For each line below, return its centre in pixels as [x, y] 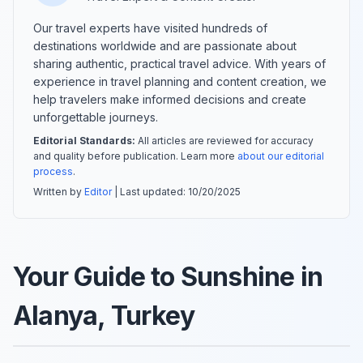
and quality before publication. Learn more [135, 156]
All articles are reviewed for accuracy [224, 140]
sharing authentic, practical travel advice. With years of [179, 63]
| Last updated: [150, 191]
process [53, 171]
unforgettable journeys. [96, 117]
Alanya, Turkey [104, 315]
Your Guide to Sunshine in [168, 276]
